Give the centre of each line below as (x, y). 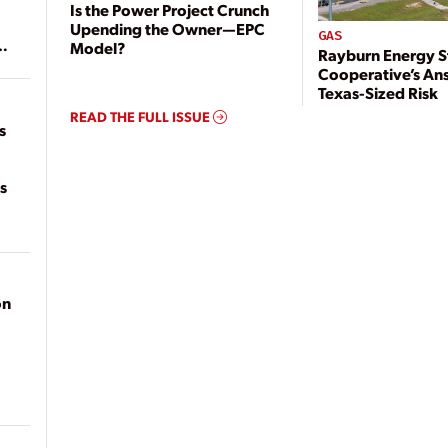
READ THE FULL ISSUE (142, 115)
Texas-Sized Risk (378, 92)
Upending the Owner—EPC (168, 28)
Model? (98, 47)
